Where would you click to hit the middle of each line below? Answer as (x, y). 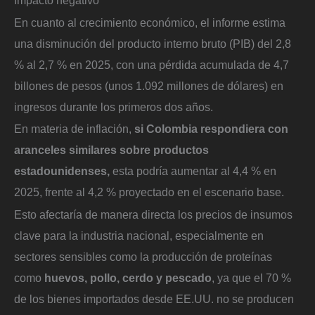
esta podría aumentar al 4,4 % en (193, 171)
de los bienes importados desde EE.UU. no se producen (154, 298)
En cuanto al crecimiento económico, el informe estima (150, 22)
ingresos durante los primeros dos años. (114, 107)
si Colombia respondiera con (211, 129)
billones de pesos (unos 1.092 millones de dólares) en (149, 85)
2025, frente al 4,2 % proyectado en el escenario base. (149, 192)
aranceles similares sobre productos (111, 150)
